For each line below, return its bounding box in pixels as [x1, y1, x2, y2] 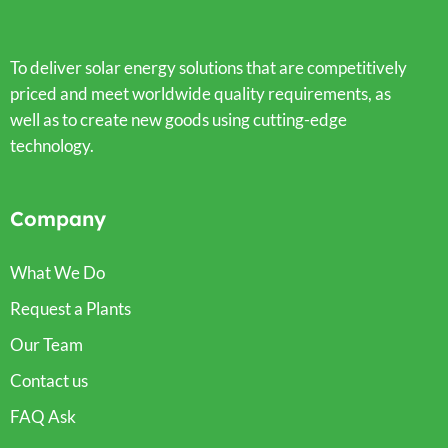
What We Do [10, 261, 105, 283]
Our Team [10, 333, 83, 355]
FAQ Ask [10, 405, 76, 427]
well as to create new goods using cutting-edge [10, 108, 347, 130]
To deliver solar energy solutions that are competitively [10, 56, 407, 78]
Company [10, 205, 106, 231]
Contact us [10, 369, 88, 391]
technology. [10, 134, 94, 156]
